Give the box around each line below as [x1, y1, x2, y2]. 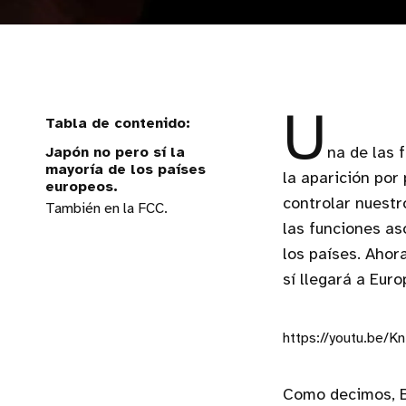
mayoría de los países [45, 162, 206, 178]
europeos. [45, 179, 118, 195]
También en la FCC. [45, 201, 168, 217]
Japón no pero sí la [45, 145, 185, 160]
